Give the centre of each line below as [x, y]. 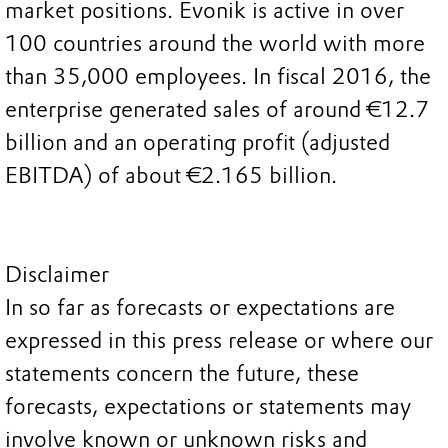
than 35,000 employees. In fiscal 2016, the [218, 77]
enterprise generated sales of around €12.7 [217, 110]
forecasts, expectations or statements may [208, 407]
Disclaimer [57, 275]
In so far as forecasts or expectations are [200, 308]
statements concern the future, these [182, 374]
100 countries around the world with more [215, 44]
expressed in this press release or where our [219, 341]
